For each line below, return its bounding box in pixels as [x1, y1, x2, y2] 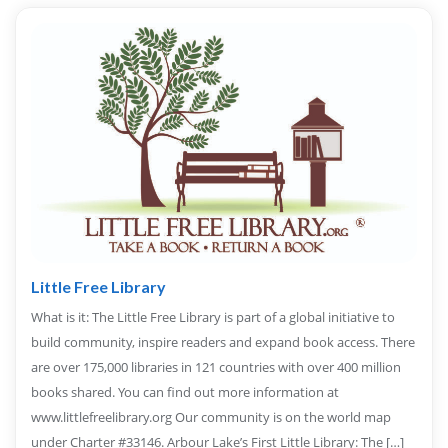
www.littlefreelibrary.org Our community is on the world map [31, 408, 391, 427]
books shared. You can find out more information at [31, 383, 339, 402]
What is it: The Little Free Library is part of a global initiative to [31, 308, 395, 327]
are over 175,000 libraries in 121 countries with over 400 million [31, 358, 401, 377]
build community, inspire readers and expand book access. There [31, 333, 415, 352]
